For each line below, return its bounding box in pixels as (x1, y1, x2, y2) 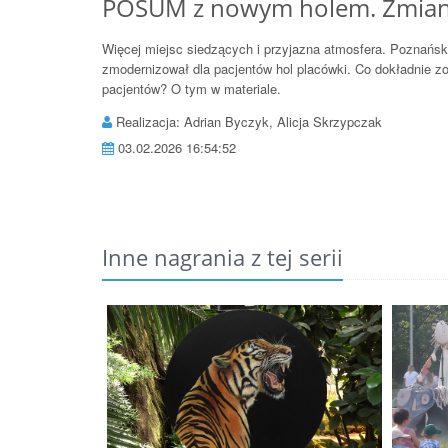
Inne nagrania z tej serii (102, 242, 343, 273)
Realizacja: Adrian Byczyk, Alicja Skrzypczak (112, 112, 382, 132)
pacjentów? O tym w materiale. (102, 79, 281, 99)
